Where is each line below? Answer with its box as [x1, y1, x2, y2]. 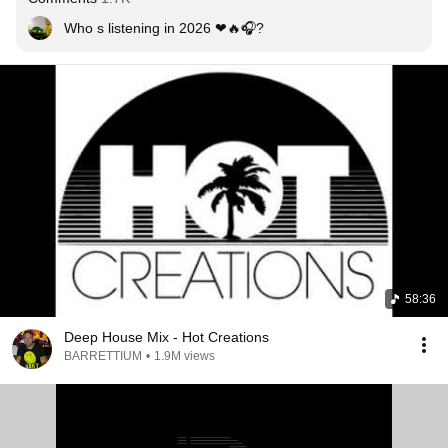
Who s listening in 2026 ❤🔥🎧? [64, 20, 264, 36]
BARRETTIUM [64, 349, 142, 363]
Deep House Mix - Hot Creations [64, 329, 269, 345]
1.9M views [154, 349, 215, 363]
